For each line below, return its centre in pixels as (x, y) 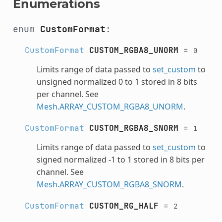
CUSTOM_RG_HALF (124, 206)
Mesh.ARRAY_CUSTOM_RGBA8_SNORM (109, 184)
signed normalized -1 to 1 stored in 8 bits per (120, 159)
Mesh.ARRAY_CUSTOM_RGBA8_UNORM (110, 106)
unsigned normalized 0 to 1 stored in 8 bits (117, 82)
